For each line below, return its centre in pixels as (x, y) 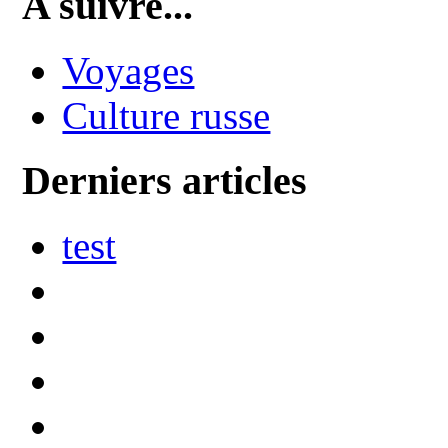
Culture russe (166, 116)
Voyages (128, 71)
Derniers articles (165, 180)
